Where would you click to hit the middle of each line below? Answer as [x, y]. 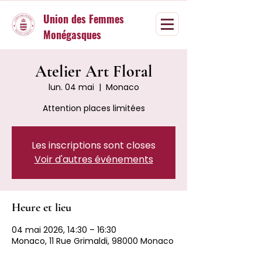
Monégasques [72, 35]
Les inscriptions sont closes [94, 145]
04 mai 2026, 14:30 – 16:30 [64, 230]
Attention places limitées [94, 108]
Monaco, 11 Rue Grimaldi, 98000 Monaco [93, 241]
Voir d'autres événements [94, 159]
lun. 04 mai [71, 87]
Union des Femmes [84, 19]
